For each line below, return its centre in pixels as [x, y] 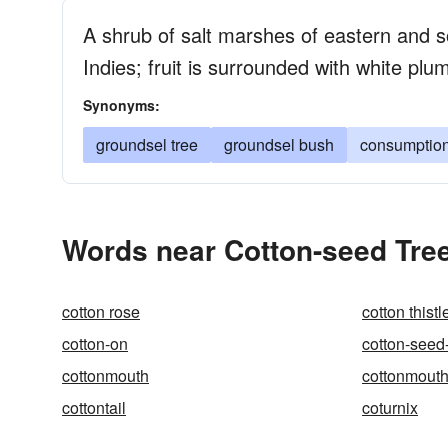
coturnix [390, 407]
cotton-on [95, 343]
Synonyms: [121, 105]
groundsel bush [279, 144]
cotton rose [101, 311]
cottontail [94, 407]
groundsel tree [147, 144]
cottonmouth [105, 375]
